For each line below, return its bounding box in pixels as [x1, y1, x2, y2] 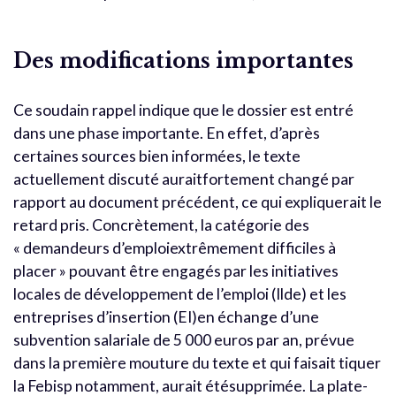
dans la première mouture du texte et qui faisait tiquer [13, 353, 381, 372]
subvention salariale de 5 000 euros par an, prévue [13, 330, 354, 349]
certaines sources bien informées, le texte [13, 146, 301, 165]
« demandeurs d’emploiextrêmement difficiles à [13, 238, 336, 257]
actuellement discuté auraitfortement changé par [13, 169, 354, 188]
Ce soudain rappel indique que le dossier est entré [13, 100, 354, 119]
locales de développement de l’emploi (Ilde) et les [13, 284, 346, 303]
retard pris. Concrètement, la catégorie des [13, 215, 309, 234]
